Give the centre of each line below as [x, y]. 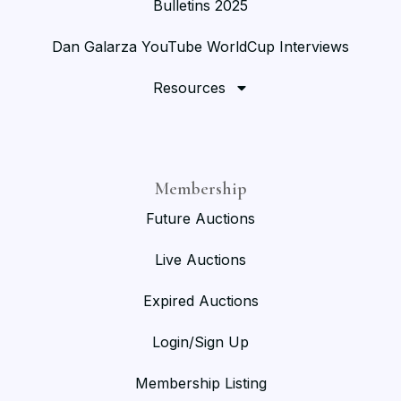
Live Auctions [200, 259]
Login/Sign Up [200, 341]
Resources [189, 87]
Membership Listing [200, 383]
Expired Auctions [200, 300]
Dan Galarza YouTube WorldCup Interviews [200, 46]
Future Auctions [200, 218]
